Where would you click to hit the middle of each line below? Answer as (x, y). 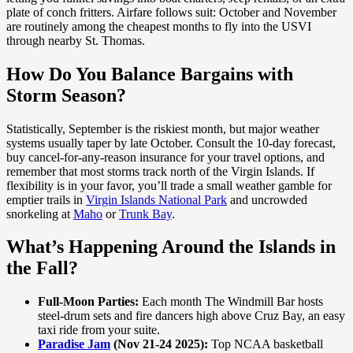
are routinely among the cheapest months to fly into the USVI (159, 26)
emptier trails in (46, 199)
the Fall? (42, 268)
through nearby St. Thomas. (76, 40)
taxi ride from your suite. (99, 330)
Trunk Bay (145, 214)
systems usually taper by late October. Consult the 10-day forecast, (171, 143)
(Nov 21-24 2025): (159, 344)
